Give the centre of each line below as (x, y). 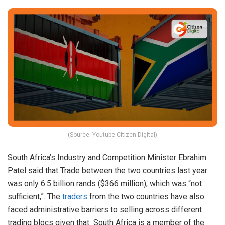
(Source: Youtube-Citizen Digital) (113, 134)
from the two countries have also (146, 196)
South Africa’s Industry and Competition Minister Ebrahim (107, 157)
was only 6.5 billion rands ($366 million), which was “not (105, 183)
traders (75, 196)
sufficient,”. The (35, 196)
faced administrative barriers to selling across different (105, 209)
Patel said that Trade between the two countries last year (107, 170)
